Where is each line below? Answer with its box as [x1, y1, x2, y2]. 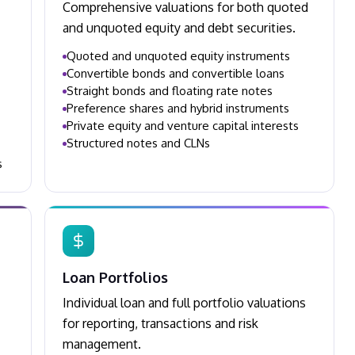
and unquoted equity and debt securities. [63, 20, 296, 36]
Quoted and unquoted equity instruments [67, 48, 290, 63]
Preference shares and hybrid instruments [67, 101, 289, 116]
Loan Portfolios [63, 269, 168, 286]
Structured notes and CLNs [67, 136, 210, 151]
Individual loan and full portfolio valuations [63, 295, 306, 311]
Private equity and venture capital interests [67, 118, 299, 133]
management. [63, 336, 141, 352]
